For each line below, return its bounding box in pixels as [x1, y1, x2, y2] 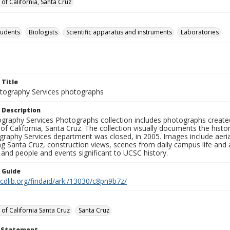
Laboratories [181, 28, 219, 36]
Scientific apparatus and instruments [66, 28, 172, 36]
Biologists [29, 28, 57, 36]
